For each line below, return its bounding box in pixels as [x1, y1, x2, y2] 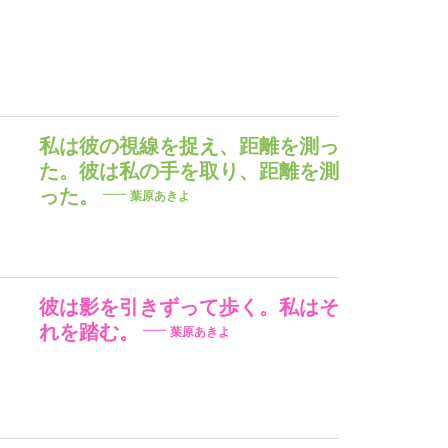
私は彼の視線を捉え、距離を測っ [38, 134, 339, 157]
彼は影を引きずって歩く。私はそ [38, 295, 339, 318]
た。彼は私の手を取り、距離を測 [38, 159, 339, 182]
